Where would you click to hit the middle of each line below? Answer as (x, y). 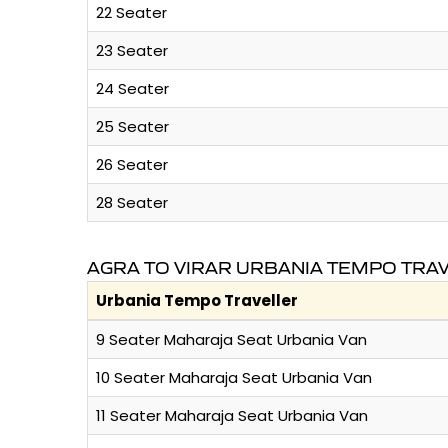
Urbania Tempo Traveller (197, 301)
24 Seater (132, 89)
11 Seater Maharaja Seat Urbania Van (232, 416)
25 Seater (132, 127)
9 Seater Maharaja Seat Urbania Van (231, 340)
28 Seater (132, 203)
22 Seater (131, 13)
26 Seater (132, 165)
